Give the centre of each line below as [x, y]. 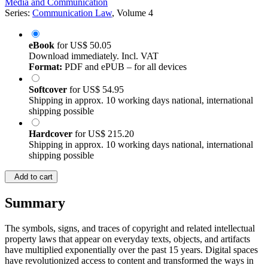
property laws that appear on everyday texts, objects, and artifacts [127, 239]
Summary [35, 203]
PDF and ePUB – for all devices [124, 67]
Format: [45, 67]
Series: [19, 13]
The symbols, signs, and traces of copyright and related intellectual [130, 229]
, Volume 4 [133, 13]
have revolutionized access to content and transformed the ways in [129, 261]
